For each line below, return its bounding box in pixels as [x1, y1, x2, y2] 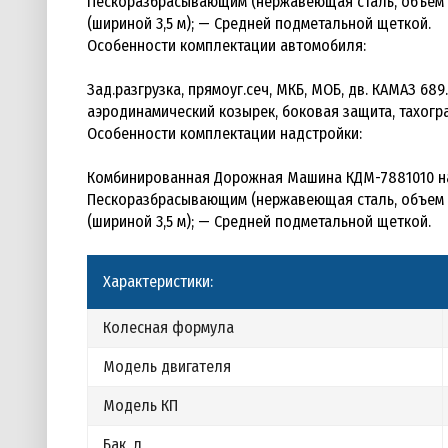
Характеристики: [103, 272, 213, 291]
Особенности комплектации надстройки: [87, 124, 362, 143]
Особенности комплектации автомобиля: [87, 36, 366, 55]
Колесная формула [103, 318, 234, 337]
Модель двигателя [103, 357, 231, 376]
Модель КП [103, 396, 178, 415]
